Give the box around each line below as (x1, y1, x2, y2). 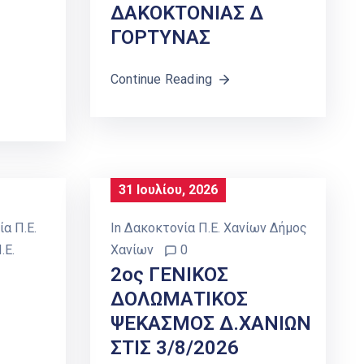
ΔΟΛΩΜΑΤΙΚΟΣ (110, 288, 248, 311)
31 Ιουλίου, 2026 (119, 182, 218, 198)
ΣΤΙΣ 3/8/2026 (110, 336, 239, 360)
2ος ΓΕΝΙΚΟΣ (110, 263, 228, 287)
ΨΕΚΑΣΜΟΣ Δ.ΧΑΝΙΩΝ (110, 312, 311, 336)
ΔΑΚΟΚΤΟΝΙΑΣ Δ (110, 2, 263, 25)
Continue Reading (110, 71, 213, 88)
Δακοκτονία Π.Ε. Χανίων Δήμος (124, 220, 307, 236)
